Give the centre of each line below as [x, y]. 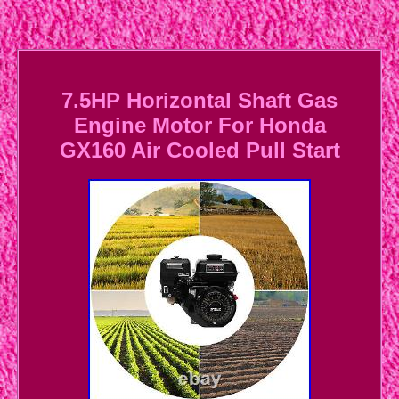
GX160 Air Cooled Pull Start [199, 151]
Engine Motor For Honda [199, 126]
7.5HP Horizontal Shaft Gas [199, 101]
